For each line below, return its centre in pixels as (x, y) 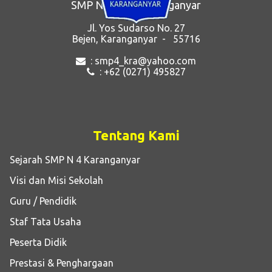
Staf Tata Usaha (43, 222)
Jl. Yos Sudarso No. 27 (136, 28)
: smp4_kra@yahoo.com (143, 60)
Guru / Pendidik (41, 201)
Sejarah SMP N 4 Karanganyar (73, 160)
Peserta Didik (36, 243)
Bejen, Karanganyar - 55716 (136, 39)
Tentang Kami (136, 135)
